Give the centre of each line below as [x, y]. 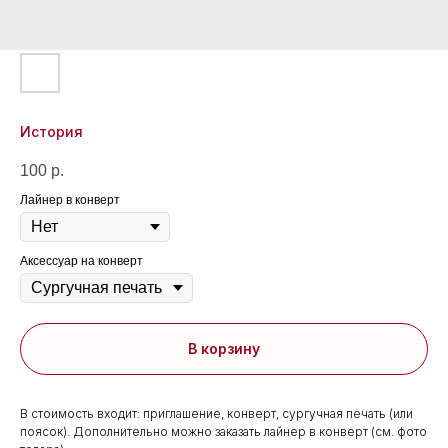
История [51, 131]
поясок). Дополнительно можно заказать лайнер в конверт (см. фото [223, 431]
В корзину [224, 349]
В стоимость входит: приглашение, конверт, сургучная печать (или [216, 413]
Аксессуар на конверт [81, 261]
